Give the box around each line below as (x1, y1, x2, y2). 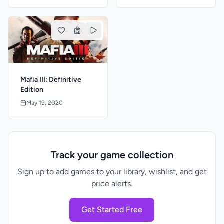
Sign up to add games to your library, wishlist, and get (17, 167, 207, 176)
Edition (20, 85, 43, 94)
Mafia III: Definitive (20, 75, 81, 84)
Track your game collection (50, 149, 173, 161)
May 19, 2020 (26, 99, 63, 106)
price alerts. (91, 179, 132, 188)
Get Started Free (81, 205, 142, 214)
